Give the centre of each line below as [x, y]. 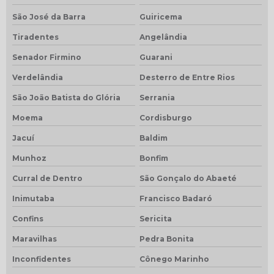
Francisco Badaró [176, 198]
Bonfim [154, 158]
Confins [28, 218]
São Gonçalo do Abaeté [188, 178]
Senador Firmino [47, 57]
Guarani [156, 57]
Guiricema [161, 17]
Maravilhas [35, 239]
